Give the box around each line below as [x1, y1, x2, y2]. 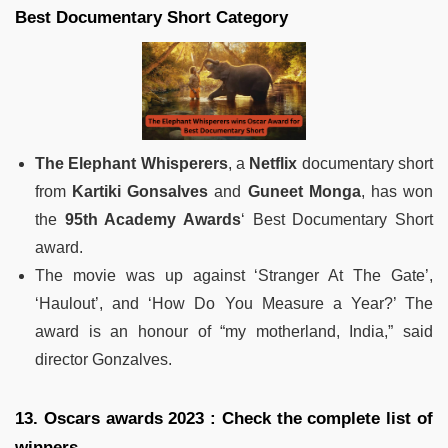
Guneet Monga [247, 182, 361, 200]
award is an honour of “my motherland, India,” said [35, 322, 433, 340]
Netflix [249, 154, 298, 172]
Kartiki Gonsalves [72, 182, 209, 200]
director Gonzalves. [35, 350, 172, 368]
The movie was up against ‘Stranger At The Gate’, [35, 266, 433, 284]
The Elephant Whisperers [35, 154, 228, 172]
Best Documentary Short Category [15, 7, 288, 27]
